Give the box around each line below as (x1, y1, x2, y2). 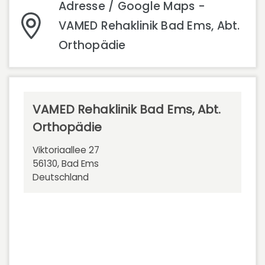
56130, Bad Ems (33, 157, 99, 170)
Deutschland (33, 171, 89, 183)
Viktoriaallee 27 (33, 144, 99, 156)
